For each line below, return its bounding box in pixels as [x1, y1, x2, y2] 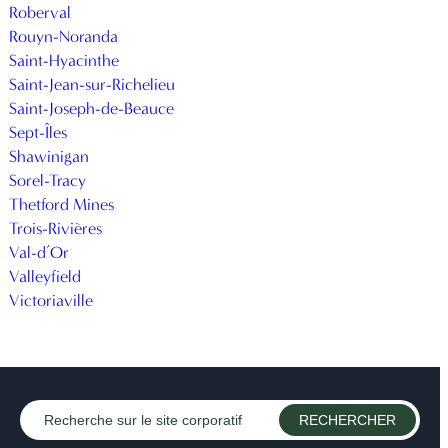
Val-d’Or [9, 242, 70, 262]
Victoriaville [9, 290, 94, 310]
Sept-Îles [9, 122, 68, 142]
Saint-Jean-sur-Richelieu [9, 74, 176, 94]
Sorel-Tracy [9, 170, 87, 190]
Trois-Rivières [9, 218, 103, 238]
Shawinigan [9, 146, 90, 166]
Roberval [9, 2, 72, 22]
